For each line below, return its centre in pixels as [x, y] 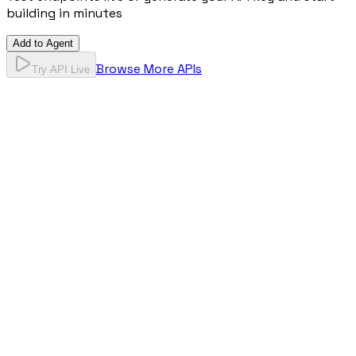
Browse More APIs [149, 69]
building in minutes [64, 14]
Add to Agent [43, 44]
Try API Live [61, 70]
